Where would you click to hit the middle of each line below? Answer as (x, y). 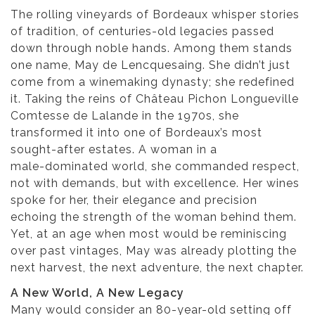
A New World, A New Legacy (97, 293)
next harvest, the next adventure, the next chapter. (157, 268)
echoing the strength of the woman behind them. (154, 217)
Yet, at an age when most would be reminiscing (149, 234)
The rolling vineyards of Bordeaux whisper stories (155, 15)
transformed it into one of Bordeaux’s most (136, 133)
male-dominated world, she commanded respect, (155, 167)
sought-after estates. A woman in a (114, 150)
